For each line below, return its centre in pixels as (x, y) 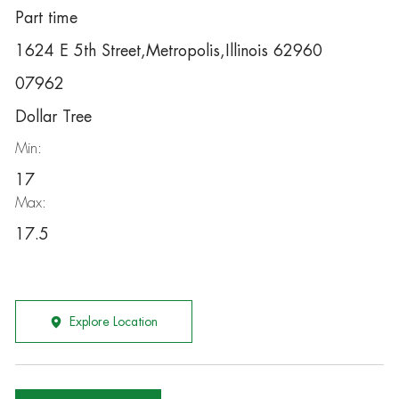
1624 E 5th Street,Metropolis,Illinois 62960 (168, 51)
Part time (46, 18)
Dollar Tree (53, 117)
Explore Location (113, 322)
